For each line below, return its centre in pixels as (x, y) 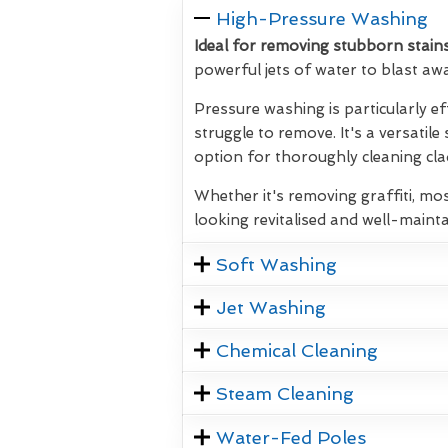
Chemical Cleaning (297, 350)
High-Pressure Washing (322, 18)
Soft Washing (277, 264)
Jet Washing (271, 307)
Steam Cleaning (285, 393)
